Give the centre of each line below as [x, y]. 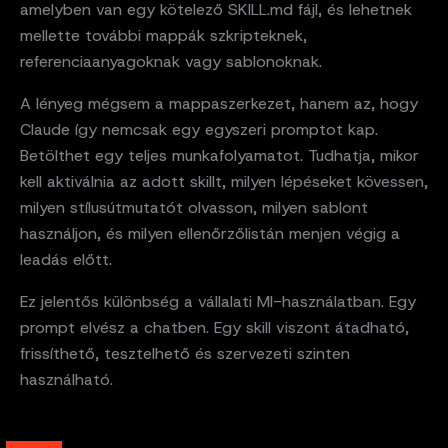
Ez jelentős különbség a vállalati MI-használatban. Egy [218, 301]
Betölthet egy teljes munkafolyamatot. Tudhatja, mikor [219, 155]
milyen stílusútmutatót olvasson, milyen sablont [194, 207]
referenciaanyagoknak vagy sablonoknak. [171, 61]
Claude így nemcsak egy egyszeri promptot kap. [199, 129]
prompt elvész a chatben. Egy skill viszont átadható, [214, 327]
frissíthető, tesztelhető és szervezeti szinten [185, 353]
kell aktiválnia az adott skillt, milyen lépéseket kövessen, [224, 181]
